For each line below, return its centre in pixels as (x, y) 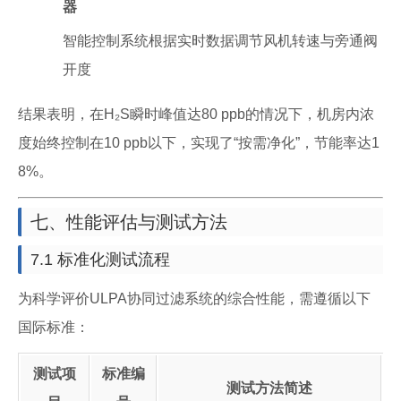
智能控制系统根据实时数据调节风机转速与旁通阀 (220, 41)
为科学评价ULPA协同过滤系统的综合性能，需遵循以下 (194, 299)
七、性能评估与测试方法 (129, 222)
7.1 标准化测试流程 (100, 260)
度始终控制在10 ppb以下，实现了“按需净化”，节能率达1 (199, 143)
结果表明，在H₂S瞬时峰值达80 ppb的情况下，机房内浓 (196, 114)
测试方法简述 (269, 388)
